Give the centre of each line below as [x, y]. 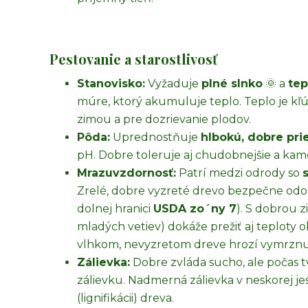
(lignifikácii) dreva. [125, 298]
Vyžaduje [173, 84]
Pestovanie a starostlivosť [133, 59]
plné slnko [232, 84]
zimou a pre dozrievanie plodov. [164, 119]
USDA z [175, 209]
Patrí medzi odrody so [239, 173]
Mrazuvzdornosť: [126, 173]
